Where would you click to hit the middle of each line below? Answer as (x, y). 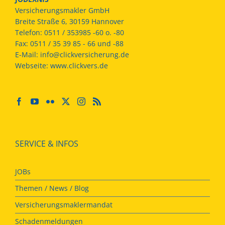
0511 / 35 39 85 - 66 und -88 (77, 43)
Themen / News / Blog (52, 188)
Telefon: (30, 32)
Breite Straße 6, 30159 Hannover (70, 21)
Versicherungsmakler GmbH (62, 10)
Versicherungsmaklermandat (64, 204)
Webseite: (33, 65)
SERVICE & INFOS (47, 143)
